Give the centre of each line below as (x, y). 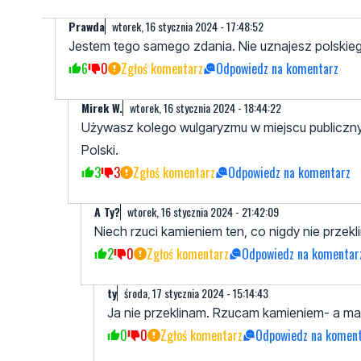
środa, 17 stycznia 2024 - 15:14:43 (196, 293)
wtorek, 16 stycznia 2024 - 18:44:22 (205, 107)
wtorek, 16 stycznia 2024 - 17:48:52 (188, 26)
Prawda (87, 26)
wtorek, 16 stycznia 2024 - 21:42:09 (203, 211)
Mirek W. (102, 107)
